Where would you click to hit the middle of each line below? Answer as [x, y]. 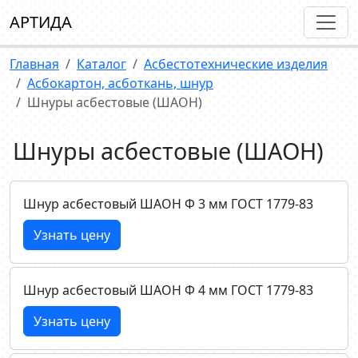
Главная [34, 64]
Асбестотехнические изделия [236, 64]
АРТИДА [41, 22]
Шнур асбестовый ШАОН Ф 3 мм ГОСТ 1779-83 [168, 204]
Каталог [101, 64]
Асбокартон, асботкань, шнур [120, 83]
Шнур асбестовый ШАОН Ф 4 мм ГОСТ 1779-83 [168, 290]
